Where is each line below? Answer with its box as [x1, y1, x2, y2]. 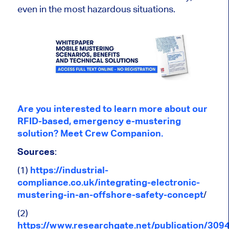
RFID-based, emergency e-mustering [17, 115, 181, 126]
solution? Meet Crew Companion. [17, 127, 165, 139]
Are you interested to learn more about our [17, 103, 208, 114]
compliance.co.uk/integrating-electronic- [17, 176, 200, 188]
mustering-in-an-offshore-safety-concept [17, 189, 203, 200]
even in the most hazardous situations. [17, 3, 175, 14]
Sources [17, 146, 55, 157]
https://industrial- [30, 164, 108, 175]
